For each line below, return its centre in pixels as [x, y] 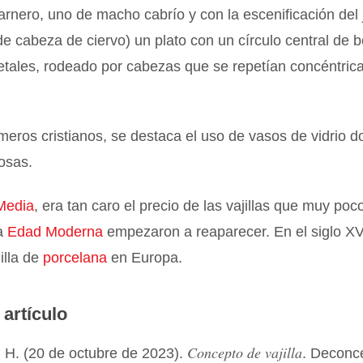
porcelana [75, 258]
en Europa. [145, 258]
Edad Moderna [56, 232]
